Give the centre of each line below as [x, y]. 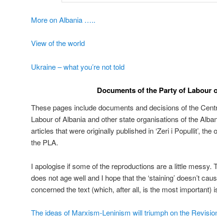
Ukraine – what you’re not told [78, 66]
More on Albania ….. [63, 19]
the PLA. [45, 142]
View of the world [58, 43]
